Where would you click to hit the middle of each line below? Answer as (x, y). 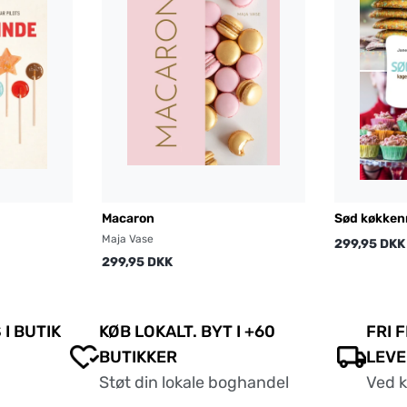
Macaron (128, 219)
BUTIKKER (138, 357)
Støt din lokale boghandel (194, 383)
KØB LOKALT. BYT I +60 (187, 332)
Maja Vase (128, 239)
